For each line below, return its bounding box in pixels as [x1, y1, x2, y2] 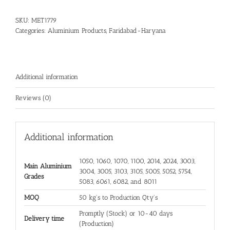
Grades [24, 172, 44, 180]
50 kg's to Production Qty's [79, 193, 158, 201]
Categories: [15, 27, 48, 34]
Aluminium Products [48, 27, 106, 34]
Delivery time [24, 214, 64, 222]
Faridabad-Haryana [109, 27, 166, 34]
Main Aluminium [24, 162, 72, 170]
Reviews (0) [15, 94, 51, 102]
